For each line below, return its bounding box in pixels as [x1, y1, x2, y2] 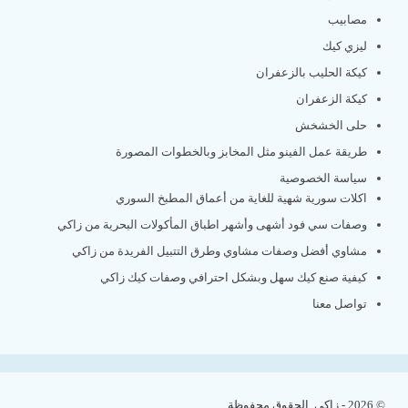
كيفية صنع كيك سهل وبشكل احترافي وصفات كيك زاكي [100, 270, 367, 285]
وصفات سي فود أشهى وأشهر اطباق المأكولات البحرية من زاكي [57, 218, 367, 232]
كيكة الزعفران [296, 92, 367, 107]
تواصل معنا [312, 297, 367, 311]
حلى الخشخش [295, 118, 367, 133]
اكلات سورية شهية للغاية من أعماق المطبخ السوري [116, 191, 367, 206]
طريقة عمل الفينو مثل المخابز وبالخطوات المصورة [116, 145, 367, 159]
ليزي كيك [322, 39, 367, 54]
